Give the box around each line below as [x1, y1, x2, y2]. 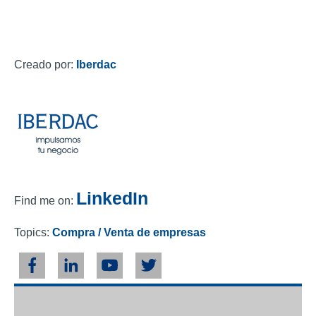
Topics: [14, 226, 52, 238]
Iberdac [76, 58, 116, 71]
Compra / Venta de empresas [52, 226, 206, 238]
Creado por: [14, 58, 73, 71]
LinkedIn [76, 188, 148, 208]
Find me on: [14, 194, 73, 207]
